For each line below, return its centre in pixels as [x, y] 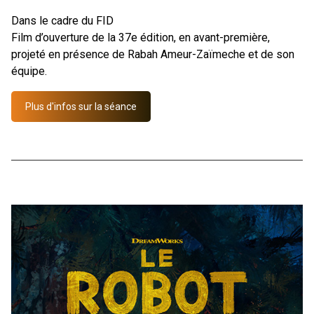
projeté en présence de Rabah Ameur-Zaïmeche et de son [153, 54]
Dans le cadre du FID [62, 20]
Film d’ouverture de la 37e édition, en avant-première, [141, 37]
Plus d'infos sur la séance [81, 106]
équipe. [29, 71]
